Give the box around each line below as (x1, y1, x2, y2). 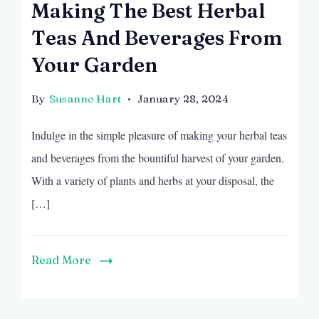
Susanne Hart (48, 92, 122, 105)
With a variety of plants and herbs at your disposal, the (31, 173, 274, 188)
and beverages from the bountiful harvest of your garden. (31, 150, 284, 165)
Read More (31, 253, 91, 267)
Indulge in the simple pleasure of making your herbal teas (31, 127, 287, 142)
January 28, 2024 (137, 92, 229, 105)
